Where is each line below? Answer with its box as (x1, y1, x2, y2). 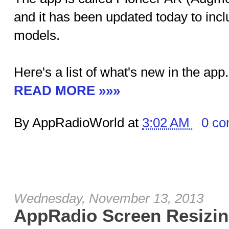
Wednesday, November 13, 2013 (14, 191, 203, 206)
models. (14, 28, 60, 43)
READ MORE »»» (14, 83, 120, 98)
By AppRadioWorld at (14, 115, 142, 130)
